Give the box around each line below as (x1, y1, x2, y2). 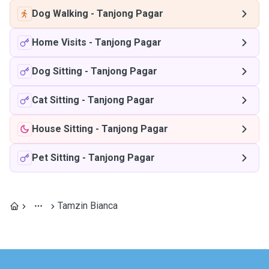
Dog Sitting (32, 65, 82, 77)
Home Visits (32, 37, 86, 48)
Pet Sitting (32, 152, 80, 163)
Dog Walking (32, 8, 88, 19)
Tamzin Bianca (58, 200, 118, 211)
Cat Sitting (32, 94, 79, 106)
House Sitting (32, 123, 93, 134)
